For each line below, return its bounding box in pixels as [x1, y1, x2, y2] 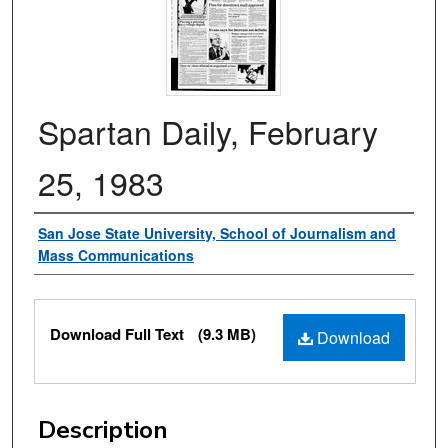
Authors [34, 218, 124, 251]
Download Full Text [50, 323, 188, 346]
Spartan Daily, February [38, 108, 378, 155]
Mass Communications [38, 245, 194, 266]
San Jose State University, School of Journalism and [38, 223, 396, 244]
